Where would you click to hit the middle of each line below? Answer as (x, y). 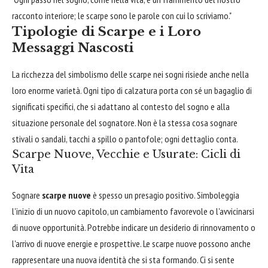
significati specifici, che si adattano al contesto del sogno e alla (121, 106)
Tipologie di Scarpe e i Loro (106, 31)
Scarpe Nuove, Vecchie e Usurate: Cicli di (126, 154)
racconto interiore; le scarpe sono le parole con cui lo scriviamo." (122, 15)
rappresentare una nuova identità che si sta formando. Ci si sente (123, 259)
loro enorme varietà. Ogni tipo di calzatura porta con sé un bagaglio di (132, 90)
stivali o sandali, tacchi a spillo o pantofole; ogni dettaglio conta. (125, 138)
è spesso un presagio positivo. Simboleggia (165, 195)
